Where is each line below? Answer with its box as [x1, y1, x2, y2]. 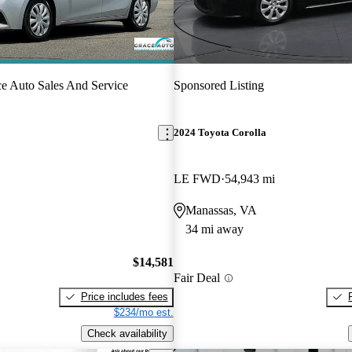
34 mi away [185, 222, 244, 236]
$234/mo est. [113, 306, 174, 318]
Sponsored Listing [173, 78, 264, 92]
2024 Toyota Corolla [173, 126, 266, 139]
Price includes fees [80, 290, 168, 302]
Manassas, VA [185, 203, 257, 218]
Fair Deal [173, 271, 220, 285]
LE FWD [173, 172, 221, 186]
